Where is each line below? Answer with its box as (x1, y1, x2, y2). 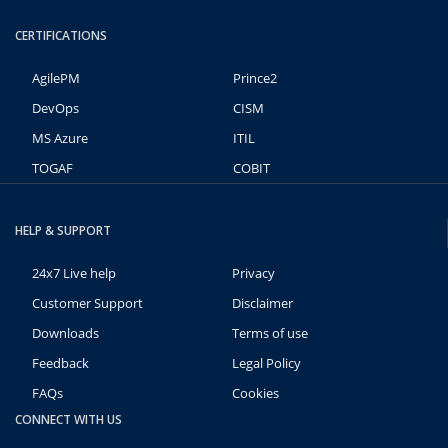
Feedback (32, 354, 89, 373)
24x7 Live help (32, 264, 116, 283)
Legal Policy (232, 354, 301, 373)
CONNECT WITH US (15, 411, 122, 429)
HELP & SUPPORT (15, 222, 111, 240)
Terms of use (232, 324, 308, 343)
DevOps (32, 99, 79, 118)
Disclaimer (232, 294, 293, 313)
